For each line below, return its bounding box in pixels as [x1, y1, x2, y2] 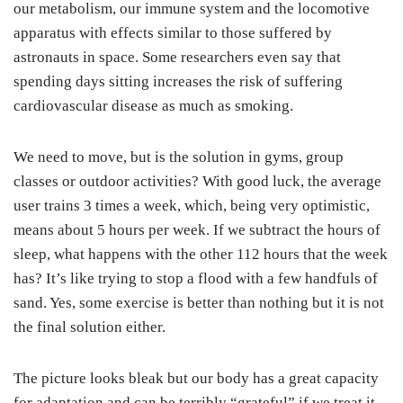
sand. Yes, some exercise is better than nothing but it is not [13, 294, 384, 312]
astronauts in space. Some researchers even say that [13, 49, 341, 67]
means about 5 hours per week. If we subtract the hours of [13, 221, 381, 239]
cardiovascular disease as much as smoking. [13, 97, 293, 115]
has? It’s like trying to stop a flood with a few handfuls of [13, 270, 378, 288]
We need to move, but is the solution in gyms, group [13, 148, 344, 166]
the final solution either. [13, 318, 166, 336]
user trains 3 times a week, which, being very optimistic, [13, 197, 370, 215]
